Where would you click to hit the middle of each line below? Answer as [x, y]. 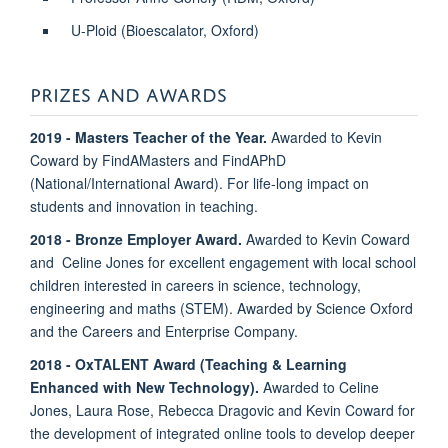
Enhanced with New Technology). [146, 386]
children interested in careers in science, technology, [195, 284]
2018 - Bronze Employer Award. [136, 238]
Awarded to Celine [321, 386]
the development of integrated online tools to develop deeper [222, 432]
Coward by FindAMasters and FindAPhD [158, 159]
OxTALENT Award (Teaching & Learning [211, 363]
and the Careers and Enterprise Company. [164, 330]
